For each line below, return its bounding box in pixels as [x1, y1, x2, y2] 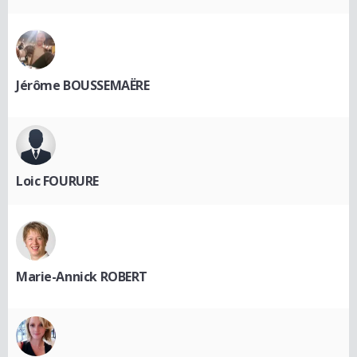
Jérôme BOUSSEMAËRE [16, 76, 150, 94]
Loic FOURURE [16, 171, 99, 190]
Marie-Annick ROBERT [16, 267, 148, 285]
